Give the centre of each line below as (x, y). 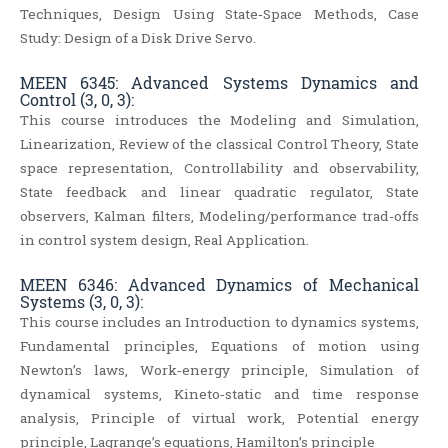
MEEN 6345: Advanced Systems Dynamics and (220, 83)
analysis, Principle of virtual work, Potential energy (220, 418)
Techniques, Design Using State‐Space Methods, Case (220, 14)
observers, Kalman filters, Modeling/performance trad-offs (220, 216)
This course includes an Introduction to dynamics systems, (220, 322)
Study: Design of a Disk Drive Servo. (138, 38)
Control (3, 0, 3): (77, 100)
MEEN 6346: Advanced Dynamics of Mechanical (220, 285)
